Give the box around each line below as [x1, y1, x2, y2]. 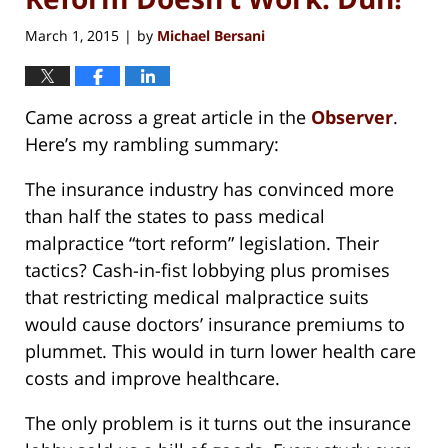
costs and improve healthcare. [25, 365, 280, 390]
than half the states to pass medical [25, 203, 325, 228]
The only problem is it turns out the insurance [25, 410, 411, 435]
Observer [311, 104, 393, 129]
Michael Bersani [157, 25, 265, 45]
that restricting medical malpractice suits [25, 284, 369, 309]
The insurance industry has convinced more [25, 176, 394, 201]
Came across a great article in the [25, 104, 311, 129]
